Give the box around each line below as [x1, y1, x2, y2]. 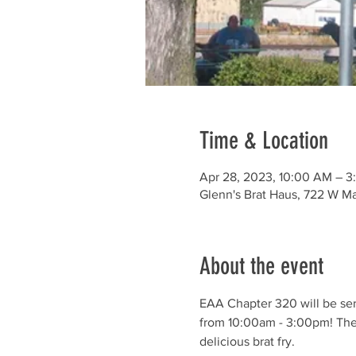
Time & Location [199, 126, 328, 155]
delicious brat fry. [199, 335, 295, 348]
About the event [199, 252, 323, 281]
